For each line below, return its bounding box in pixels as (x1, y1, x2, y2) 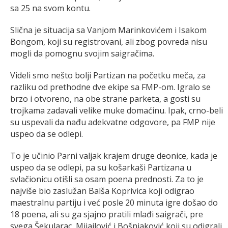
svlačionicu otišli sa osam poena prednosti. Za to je (10, 173, 204, 185)
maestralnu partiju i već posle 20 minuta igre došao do (10, 196, 218, 208)
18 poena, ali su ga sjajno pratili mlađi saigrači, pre (10, 208, 203, 220)
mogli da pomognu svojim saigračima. (10, 47, 154, 59)
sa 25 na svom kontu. (10, 2, 91, 14)
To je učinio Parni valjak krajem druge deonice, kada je (10, 150, 217, 161)
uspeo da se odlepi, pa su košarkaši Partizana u (10, 161, 191, 173)
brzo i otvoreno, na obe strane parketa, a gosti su (10, 93, 201, 104)
